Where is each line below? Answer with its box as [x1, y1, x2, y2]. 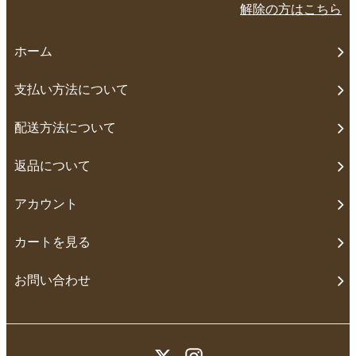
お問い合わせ [14, 273, 91, 288]
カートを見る [14, 235, 91, 250]
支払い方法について [14, 83, 129, 97]
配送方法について [14, 121, 116, 135]
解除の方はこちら [240, 2, 342, 17]
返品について [14, 159, 91, 173]
